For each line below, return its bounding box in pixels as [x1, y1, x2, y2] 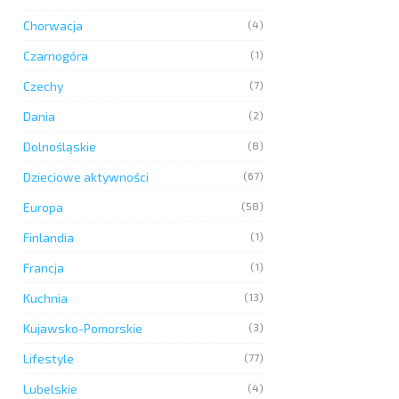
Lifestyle [23, 351, 74, 366]
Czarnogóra [23, 48, 88, 63]
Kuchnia [23, 290, 68, 305]
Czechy [23, 78, 63, 94]
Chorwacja [23, 18, 83, 33]
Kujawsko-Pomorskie [23, 321, 142, 336]
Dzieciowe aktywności [23, 169, 149, 184]
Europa [23, 199, 63, 215]
